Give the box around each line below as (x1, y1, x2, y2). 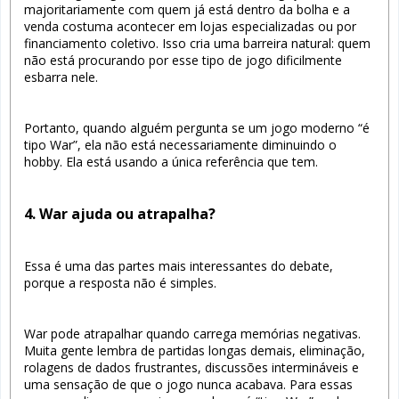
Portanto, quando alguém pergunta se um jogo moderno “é (24, 118, 370, 136)
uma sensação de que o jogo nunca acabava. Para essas (24, 375, 353, 393)
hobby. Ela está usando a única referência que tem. (24, 152, 318, 170)
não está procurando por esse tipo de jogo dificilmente (24, 51, 342, 69)
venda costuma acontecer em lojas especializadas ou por (24, 17, 356, 35)
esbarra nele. (24, 68, 98, 85)
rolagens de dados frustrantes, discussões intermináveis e (24, 358, 359, 376)
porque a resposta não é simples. (24, 273, 216, 291)
